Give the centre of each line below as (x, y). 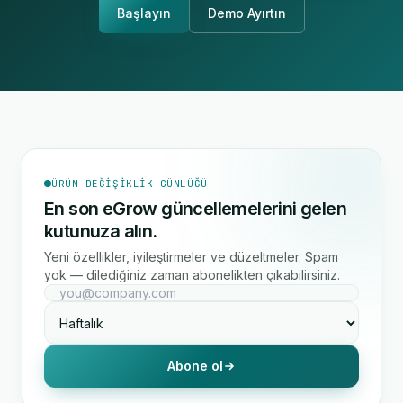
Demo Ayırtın (246, 13)
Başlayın (143, 13)
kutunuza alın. (101, 231)
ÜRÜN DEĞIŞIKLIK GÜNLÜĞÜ (130, 184)
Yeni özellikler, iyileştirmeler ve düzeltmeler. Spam (191, 257)
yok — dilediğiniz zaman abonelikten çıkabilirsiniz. (192, 275)
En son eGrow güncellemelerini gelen (195, 209)
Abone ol (195, 366)
